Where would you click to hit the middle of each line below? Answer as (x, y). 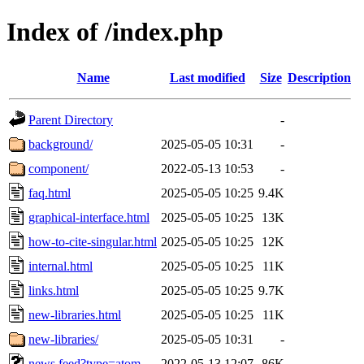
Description (319, 77)
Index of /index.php (115, 32)
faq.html (50, 193)
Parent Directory (71, 119)
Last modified (207, 77)
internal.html (61, 266)
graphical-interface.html (89, 217)
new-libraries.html (75, 314)
